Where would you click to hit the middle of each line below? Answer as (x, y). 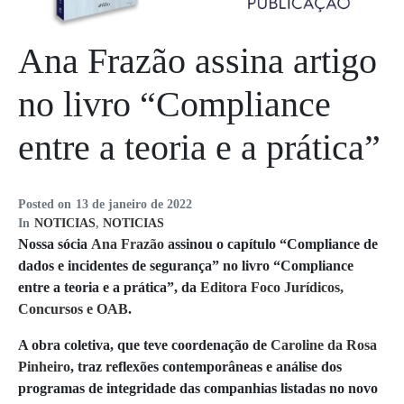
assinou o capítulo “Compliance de (271, 244)
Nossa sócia (55, 244)
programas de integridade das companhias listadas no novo (198, 389)
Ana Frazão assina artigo (197, 61)
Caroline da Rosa (324, 345)
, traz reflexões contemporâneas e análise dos (206, 367)
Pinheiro (44, 367)
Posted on (45, 205)
